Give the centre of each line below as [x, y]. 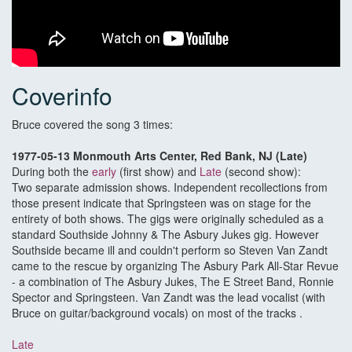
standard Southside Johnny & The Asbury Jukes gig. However [165, 235]
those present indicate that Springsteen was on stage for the [161, 203]
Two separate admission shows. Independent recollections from [170, 187]
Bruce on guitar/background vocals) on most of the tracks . [157, 313]
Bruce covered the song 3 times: [94, 125]
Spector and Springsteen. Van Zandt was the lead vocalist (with [169, 297]
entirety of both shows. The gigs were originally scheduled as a [168, 219]
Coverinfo [62, 96]
